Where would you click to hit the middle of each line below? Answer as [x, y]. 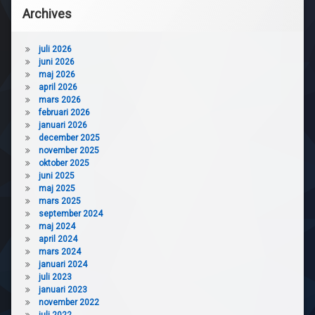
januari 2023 [63, 290]
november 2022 [69, 303]
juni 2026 [56, 62]
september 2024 [70, 214]
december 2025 [69, 138]
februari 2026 [64, 113]
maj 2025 [57, 189]
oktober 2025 [64, 163]
